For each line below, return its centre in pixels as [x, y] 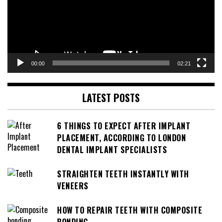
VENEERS [73, 186]
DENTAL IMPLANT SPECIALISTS [112, 150]
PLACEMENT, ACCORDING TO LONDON [121, 138]
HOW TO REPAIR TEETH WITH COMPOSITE [130, 210]
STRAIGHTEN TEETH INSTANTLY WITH [123, 174]
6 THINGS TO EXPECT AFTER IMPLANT [124, 126]
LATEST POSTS [111, 98]
